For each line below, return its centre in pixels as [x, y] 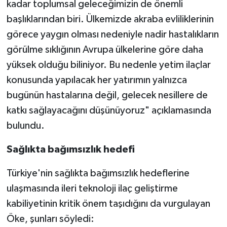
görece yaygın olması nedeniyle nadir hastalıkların [112, 34]
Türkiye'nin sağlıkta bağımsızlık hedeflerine [98, 173]
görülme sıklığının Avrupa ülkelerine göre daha [105, 49]
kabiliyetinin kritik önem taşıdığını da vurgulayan [108, 203]
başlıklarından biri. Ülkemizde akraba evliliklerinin [110, 19]
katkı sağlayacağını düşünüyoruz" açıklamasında [109, 110]
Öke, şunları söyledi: [50, 219]
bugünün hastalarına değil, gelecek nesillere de [107, 95]
